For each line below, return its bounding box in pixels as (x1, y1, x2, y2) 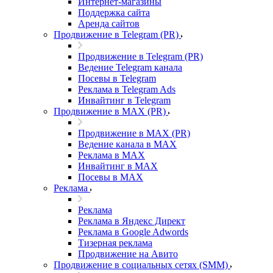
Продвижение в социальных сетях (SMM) (54, 260, 228, 270)
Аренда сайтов (78, 18, 140, 29)
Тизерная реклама (78, 238, 152, 248)
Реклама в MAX (78, 150, 145, 160)
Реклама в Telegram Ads (78, 84, 175, 94)
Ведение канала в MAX (78, 139, 177, 149)
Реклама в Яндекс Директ (78, 216, 185, 226)
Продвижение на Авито (78, 249, 178, 259)
